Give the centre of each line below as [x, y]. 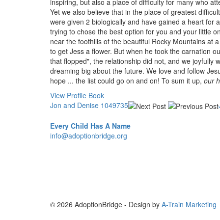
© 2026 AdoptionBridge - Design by [106, 205]
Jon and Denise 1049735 [89, 105]
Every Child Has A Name [90, 126]
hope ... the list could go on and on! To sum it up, [127, 81]
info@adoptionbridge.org [89, 136]
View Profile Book [77, 95]
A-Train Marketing [189, 205]
